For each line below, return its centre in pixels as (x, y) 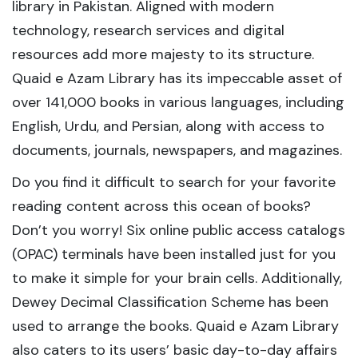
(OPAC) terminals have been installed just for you (174, 254)
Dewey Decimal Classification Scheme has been (170, 302)
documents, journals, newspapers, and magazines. (177, 150)
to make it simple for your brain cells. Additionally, (177, 278)
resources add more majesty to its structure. (163, 54)
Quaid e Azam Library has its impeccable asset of (177, 78)
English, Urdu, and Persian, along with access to (168, 126)
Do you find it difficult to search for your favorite (174, 182)
